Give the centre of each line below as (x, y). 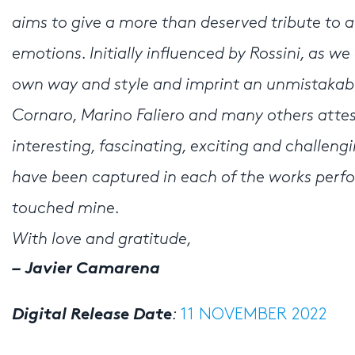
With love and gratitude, (102, 240)
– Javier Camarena (86, 269)
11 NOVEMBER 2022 (254, 315)
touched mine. (66, 209)
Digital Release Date (92, 315)
